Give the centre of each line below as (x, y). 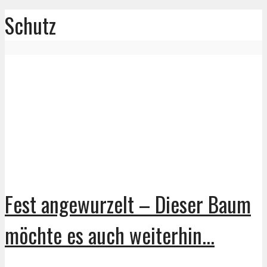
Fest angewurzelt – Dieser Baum (128, 204)
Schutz (30, 25)
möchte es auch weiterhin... (110, 235)
